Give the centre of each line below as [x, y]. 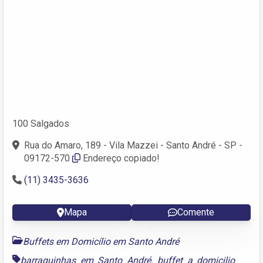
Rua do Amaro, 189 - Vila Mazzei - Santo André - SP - [133, 145]
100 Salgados [41, 123]
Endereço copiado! [121, 158]
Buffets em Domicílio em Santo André [101, 241]
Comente [196, 212]
